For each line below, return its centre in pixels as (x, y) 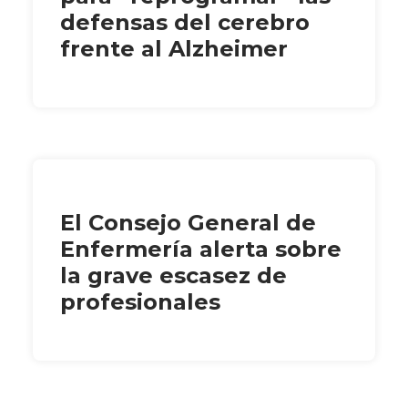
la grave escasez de (173, 275)
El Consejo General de (188, 222)
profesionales (140, 301)
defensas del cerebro (185, 22)
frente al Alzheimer (174, 48)
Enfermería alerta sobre (201, 249)
